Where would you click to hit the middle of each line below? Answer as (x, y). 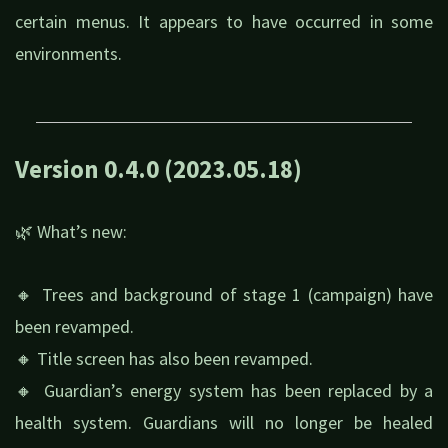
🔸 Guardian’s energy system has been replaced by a (224, 391)
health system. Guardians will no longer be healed (224, 423)
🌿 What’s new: (71, 231)
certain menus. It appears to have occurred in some (224, 22)
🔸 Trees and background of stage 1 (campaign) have (224, 295)
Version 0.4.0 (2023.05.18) (158, 168)
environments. (68, 54)
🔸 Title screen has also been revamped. (164, 359)
